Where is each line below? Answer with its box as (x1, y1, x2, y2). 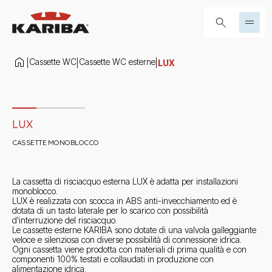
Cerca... (208, 9, 236, 20)
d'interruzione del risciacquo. (12, 215, 117, 225)
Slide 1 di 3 (12, 80, 52, 90)
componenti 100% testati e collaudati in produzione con (12, 254, 214, 264)
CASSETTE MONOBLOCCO (12, 138, 99, 147)
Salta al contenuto (9, 4, 70, 14)
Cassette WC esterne (79, 56, 155, 67)
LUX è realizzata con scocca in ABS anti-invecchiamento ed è (12, 195, 237, 206)
